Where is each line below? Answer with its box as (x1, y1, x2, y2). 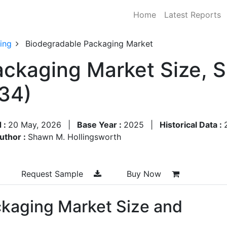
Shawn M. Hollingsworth (28, 131, 121, 142)
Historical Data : (160, 119, 224, 130)
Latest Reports (164, 9, 221, 20)
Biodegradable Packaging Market (25, 38, 153, 49)
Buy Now (127, 168, 164, 179)
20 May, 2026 (8, 119, 61, 130)
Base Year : (77, 119, 124, 130)
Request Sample (21, 168, 86, 179)
